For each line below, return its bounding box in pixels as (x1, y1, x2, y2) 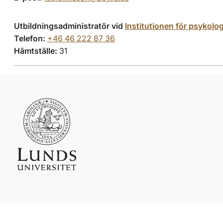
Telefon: (14, 33, 45, 43)
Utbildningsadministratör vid (14, 21, 125, 31)
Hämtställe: (14, 46, 57, 56)
